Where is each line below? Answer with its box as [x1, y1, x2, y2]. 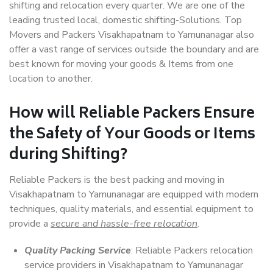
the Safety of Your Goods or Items [9, 122, 255, 148]
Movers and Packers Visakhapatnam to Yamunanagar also [9, 28, 254, 41]
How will [9, 101, 79, 127]
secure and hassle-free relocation [51, 217, 197, 230]
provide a [9, 217, 51, 230]
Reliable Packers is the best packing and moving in [9, 173, 224, 186]
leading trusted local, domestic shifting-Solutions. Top [9, 13, 242, 27]
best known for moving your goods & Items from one [9, 57, 233, 71]
